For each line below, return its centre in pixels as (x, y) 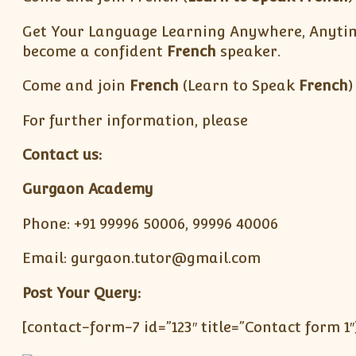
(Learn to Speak (238, 86)
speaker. (248, 51)
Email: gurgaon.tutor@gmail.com (141, 258)
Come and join (75, 86)
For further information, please (135, 120)
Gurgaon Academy (87, 189)
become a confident (94, 51)
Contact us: (62, 155)
